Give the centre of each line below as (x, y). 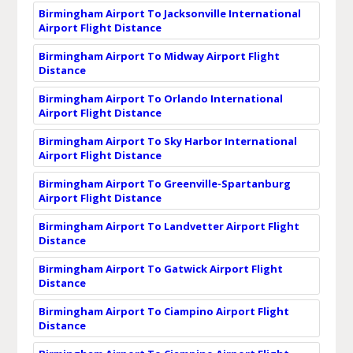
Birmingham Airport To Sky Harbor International (167, 141)
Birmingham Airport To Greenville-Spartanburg (164, 183)
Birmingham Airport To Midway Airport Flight (159, 56)
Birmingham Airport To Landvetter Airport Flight (169, 226)
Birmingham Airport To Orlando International (160, 98)
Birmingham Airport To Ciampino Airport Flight (163, 311)
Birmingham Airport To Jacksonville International (169, 13)
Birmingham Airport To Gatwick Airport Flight (160, 268)
